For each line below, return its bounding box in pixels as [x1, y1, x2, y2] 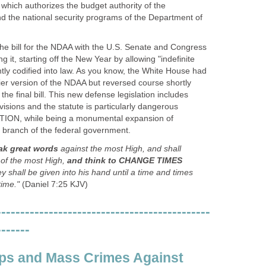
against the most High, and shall [58, 144, 181, 153]
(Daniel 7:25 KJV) [20, 179, 88, 189]
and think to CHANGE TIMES [67, 156, 182, 165]
